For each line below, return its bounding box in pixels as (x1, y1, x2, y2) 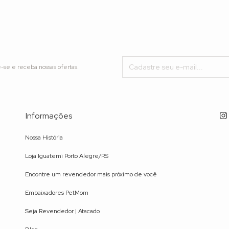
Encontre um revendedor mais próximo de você (25, 170, 157, 179)
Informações (26, 110, 72, 122)
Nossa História (25, 133, 63, 142)
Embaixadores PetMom (25, 189, 88, 197)
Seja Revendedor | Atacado (25, 207, 100, 216)
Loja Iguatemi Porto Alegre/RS (25, 152, 108, 161)
